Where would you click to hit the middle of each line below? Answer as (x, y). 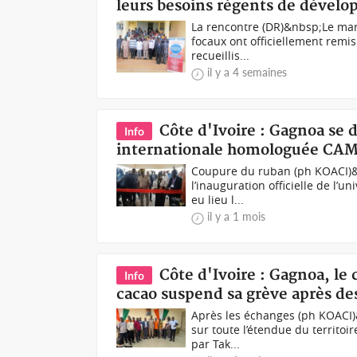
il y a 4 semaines (247, 72)
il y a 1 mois (237, 216)
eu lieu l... (218, 200)
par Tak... (216, 344)
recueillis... (221, 55)
